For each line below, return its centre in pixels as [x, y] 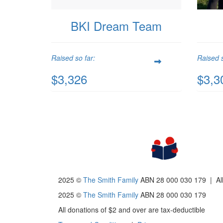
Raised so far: [73, 58]
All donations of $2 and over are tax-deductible [132, 209]
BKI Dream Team [116, 26]
